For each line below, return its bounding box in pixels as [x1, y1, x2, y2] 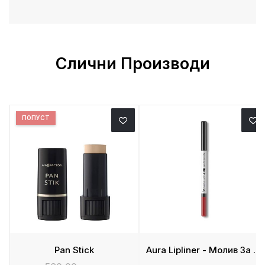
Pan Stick [54, 244, 94, 256]
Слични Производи [55, 54, 210, 74]
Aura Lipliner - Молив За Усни [253, 244, 261, 256]
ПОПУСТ [22, 114, 50, 122]
